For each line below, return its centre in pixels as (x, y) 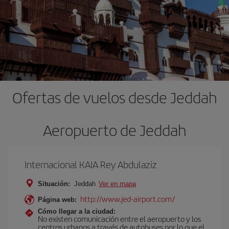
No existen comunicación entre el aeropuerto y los (119, 218)
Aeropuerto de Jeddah (114, 130)
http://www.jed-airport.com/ (128, 198)
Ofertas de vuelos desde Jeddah (114, 97)
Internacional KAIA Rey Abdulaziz (91, 164)
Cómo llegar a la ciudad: (77, 211)
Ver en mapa (117, 184)
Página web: (57, 199)
